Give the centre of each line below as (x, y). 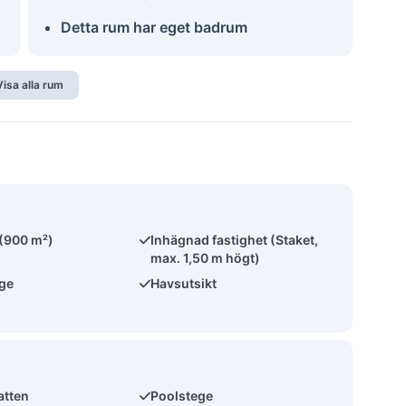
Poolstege (182, 396)
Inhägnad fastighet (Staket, (235, 240)
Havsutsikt (184, 283)
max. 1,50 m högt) (206, 258)
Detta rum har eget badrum (154, 27)
